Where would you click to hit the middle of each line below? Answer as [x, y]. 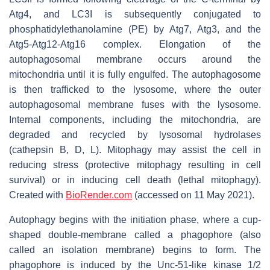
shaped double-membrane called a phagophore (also [135, 235]
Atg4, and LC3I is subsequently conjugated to [135, 14]
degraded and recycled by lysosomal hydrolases [135, 135]
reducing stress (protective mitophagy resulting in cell [135, 165]
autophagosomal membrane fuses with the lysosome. [135, 105]
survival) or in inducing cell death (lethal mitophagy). [135, 180]
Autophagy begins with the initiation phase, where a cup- [135, 220]
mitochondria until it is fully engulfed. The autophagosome [135, 75]
